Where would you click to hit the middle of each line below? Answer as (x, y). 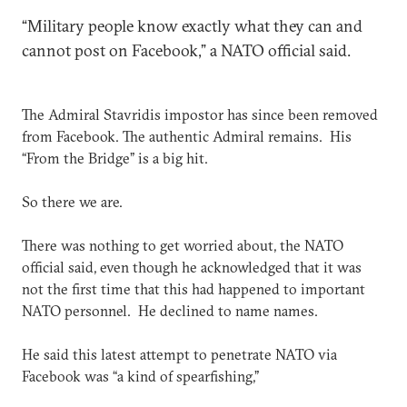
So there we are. (72, 202)
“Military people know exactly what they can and (192, 26)
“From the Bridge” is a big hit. (115, 158)
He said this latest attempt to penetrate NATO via (179, 354)
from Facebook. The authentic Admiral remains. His (187, 136)
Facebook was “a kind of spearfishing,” (140, 376)
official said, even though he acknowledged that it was (192, 267)
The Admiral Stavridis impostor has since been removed (200, 114)
